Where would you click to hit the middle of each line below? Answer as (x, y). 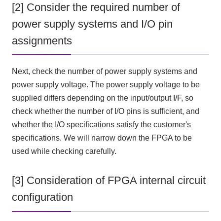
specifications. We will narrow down (75, 138)
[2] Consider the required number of (96, 7)
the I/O (53, 125)
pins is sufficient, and (162, 111)
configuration (42, 197)
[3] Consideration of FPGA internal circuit (109, 181)
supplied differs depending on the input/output (92, 98)
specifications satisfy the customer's (128, 125)
